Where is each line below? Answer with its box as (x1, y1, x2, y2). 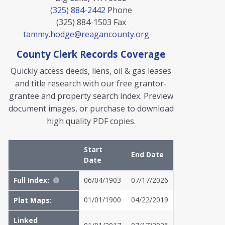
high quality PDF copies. (46, 116, 136, 127)
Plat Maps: (14, 195, 52, 205)
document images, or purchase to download (8, 103, 174, 114)
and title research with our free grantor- (15, 78, 167, 89)
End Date (131, 150, 164, 159)
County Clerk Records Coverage (16, 48, 166, 60)
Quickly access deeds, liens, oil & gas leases (11, 65, 171, 76)
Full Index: (14, 175, 49, 185)
